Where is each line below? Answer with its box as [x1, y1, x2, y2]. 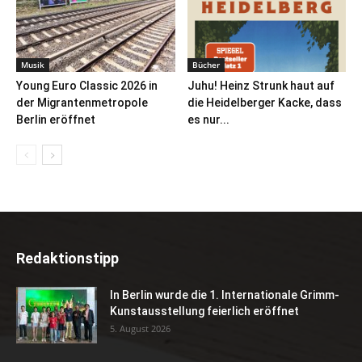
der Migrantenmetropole [16, 96, 148, 110]
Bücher [192, 59, 220, 71]
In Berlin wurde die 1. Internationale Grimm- [110, 288, 339, 302]
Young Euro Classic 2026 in [16, 79, 158, 93]
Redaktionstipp [16, 250, 119, 267]
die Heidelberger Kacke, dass [187, 96, 342, 110]
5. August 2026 [110, 322, 170, 335]
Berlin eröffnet [16, 113, 95, 127]
